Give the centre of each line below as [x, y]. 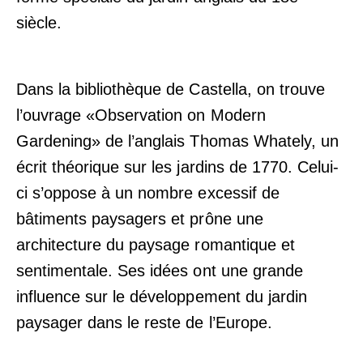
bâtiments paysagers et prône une [140, 218]
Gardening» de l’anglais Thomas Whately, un [177, 141]
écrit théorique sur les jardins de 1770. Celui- [177, 167]
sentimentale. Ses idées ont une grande [160, 270]
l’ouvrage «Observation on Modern [141, 115]
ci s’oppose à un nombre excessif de [148, 192]
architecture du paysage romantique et [156, 244]
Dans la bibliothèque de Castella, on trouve [171, 89]
